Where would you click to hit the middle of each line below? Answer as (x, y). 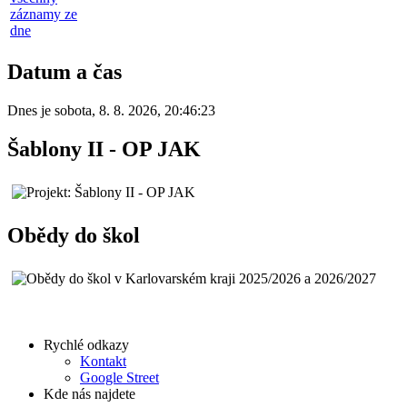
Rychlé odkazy (86, 344)
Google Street (119, 377)
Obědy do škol (74, 235)
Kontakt (103, 361)
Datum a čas (65, 72)
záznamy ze (44, 15)
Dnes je (31, 110)
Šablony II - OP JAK (104, 149)
